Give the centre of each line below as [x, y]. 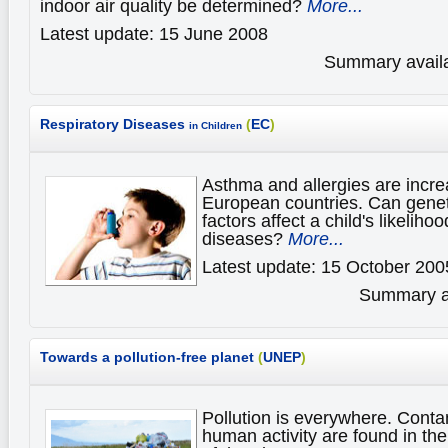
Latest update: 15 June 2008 [154, 34]
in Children [215, 126]
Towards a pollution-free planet [149, 357]
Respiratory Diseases [114, 124]
